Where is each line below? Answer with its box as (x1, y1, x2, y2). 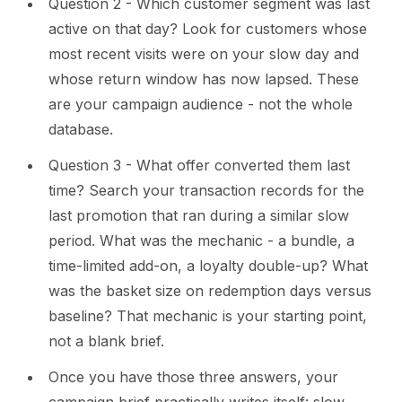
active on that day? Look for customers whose (48, 20, 367, 39)
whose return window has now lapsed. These (48, 70, 359, 89)
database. (48, 120, 113, 139)
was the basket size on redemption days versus (48, 282, 371, 301)
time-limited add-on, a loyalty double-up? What (48, 257, 368, 275)
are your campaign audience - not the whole (48, 95, 353, 114)
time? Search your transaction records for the (48, 181, 364, 200)
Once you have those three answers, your (48, 368, 338, 387)
